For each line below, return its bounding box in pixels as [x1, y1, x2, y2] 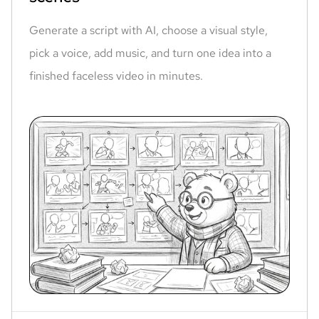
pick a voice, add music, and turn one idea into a [29, 46, 271, 61]
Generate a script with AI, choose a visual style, [29, 23, 268, 38]
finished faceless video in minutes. [29, 68, 203, 83]
